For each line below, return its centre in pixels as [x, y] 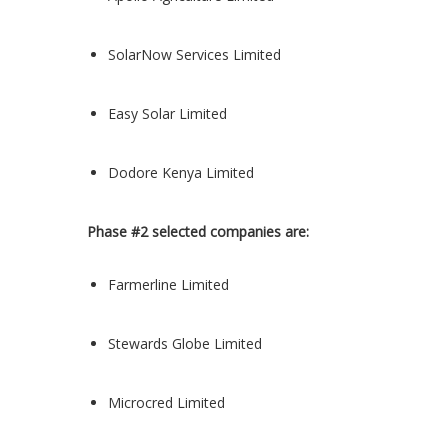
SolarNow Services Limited [194, 54]
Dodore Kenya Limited [181, 172]
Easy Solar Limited [167, 113]
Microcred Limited [166, 402]
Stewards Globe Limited [185, 343]
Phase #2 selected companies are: [198, 231]
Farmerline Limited [168, 284]
